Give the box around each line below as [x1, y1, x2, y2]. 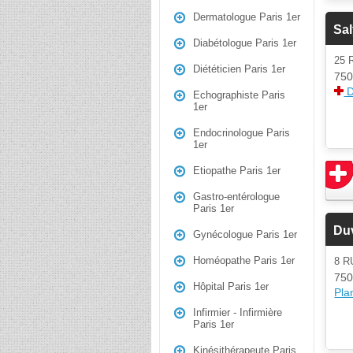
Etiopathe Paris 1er [193, 165, 281, 176]
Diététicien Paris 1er [193, 63, 285, 75]
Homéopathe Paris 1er [193, 255, 295, 266]
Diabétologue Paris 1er [193, 37, 296, 49]
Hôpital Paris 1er [193, 281, 269, 292]
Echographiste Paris [193, 89, 285, 101]
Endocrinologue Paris [193, 127, 290, 139]
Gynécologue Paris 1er [193, 229, 297, 240]
